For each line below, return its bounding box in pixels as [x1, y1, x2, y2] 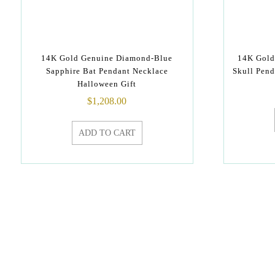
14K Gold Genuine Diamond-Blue [41, 53, 173, 63]
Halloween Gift [77, 79, 137, 88]
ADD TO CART [78, 128, 136, 137]
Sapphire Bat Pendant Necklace [45, 66, 168, 76]
